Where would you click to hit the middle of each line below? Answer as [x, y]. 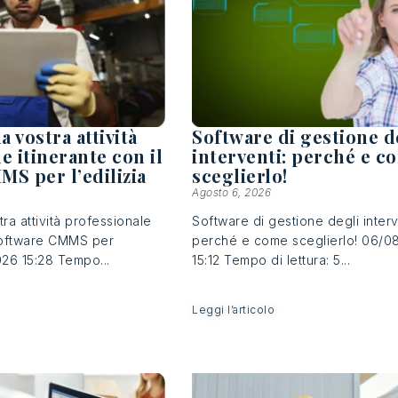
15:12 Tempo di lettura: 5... [271, 259]
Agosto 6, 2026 [232, 192]
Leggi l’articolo [234, 309]
